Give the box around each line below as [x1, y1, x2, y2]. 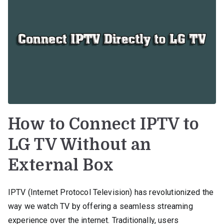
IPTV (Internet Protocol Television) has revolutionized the [8, 187, 214, 197]
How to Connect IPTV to [8, 114, 199, 133]
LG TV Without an [8, 135, 151, 154]
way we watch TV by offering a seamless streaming [8, 201, 193, 211]
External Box [8, 155, 113, 174]
